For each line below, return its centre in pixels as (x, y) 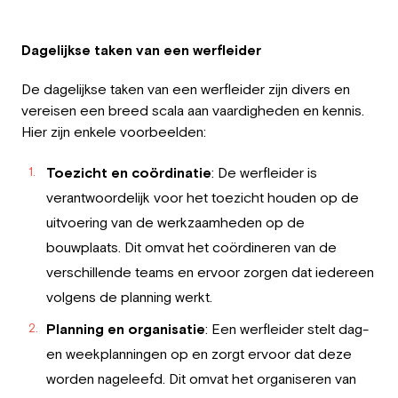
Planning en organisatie (126, 328)
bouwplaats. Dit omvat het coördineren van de (191, 247)
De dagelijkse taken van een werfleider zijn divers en (186, 88)
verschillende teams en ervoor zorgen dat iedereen (210, 271)
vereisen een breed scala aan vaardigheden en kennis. (193, 110)
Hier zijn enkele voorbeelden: (114, 131)
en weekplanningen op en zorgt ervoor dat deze (199, 353)
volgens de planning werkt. (129, 296)
